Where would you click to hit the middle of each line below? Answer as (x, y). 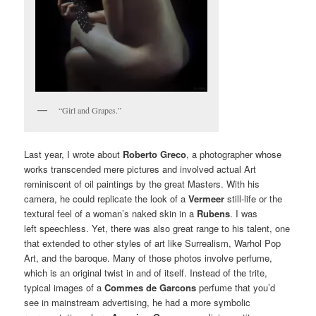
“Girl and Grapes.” (90, 110)
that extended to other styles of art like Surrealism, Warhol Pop (153, 243)
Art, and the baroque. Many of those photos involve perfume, (148, 258)
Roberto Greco (155, 154)
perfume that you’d (236, 288)
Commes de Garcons (151, 288)
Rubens (214, 214)
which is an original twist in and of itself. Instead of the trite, (146, 273)
